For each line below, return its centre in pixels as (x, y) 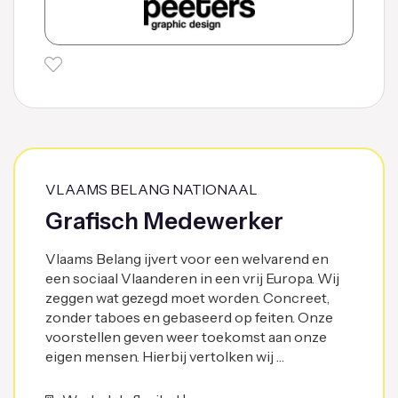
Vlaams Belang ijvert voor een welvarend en (187, 258)
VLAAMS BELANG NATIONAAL (151, 189)
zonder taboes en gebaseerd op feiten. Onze (189, 317)
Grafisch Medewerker (164, 221)
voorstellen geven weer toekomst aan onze (186, 336)
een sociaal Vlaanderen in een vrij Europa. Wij (192, 278)
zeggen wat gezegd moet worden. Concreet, (187, 297)
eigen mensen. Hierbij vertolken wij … (165, 356)
